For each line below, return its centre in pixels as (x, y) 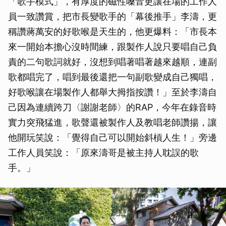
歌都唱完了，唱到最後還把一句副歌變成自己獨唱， (112, 77)
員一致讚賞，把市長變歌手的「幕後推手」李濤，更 (112, 17)
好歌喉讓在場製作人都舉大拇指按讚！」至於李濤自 (112, 92)
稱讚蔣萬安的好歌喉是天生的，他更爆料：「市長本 (112, 32)
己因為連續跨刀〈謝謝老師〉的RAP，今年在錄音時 (112, 107)
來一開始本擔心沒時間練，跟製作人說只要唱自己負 (112, 47)
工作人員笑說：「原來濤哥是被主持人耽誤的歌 (103, 153)
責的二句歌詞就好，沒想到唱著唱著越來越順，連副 (112, 62)
